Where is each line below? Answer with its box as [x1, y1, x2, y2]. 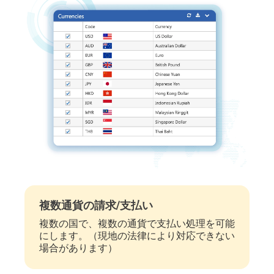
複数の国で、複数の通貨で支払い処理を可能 [39, 217, 235, 231]
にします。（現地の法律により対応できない [39, 229, 235, 243]
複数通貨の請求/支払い [39, 198, 153, 213]
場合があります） [39, 241, 117, 255]
